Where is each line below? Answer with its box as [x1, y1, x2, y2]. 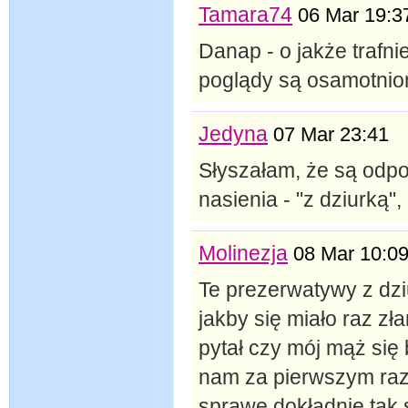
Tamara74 [199, 2, 292, 26]
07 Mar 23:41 [273, 123, 389, 146]
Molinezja [199, 240, 288, 265]
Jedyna [199, 121, 268, 146]
